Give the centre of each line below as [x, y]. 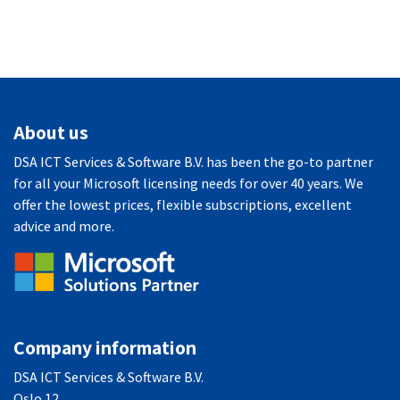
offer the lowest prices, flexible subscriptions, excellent [183, 204]
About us [51, 132]
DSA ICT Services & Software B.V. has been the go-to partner [193, 161]
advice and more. [64, 225]
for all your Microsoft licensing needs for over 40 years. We [188, 183]
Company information [105, 347]
